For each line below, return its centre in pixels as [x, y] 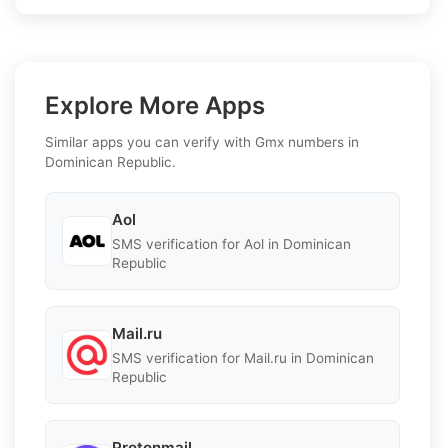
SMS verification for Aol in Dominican [231, 243]
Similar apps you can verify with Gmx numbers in [202, 141]
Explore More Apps [155, 105]
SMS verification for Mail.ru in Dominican [243, 357]
